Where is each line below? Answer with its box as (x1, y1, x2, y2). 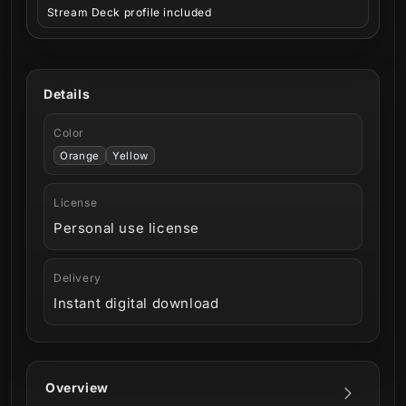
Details (43, 86, 91, 102)
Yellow (112, 149, 149, 162)
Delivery (53, 271, 101, 285)
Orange (60, 149, 100, 162)
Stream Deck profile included (46, 5, 212, 19)
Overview (45, 380, 109, 396)
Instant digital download (53, 295, 219, 313)
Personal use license (53, 219, 199, 237)
